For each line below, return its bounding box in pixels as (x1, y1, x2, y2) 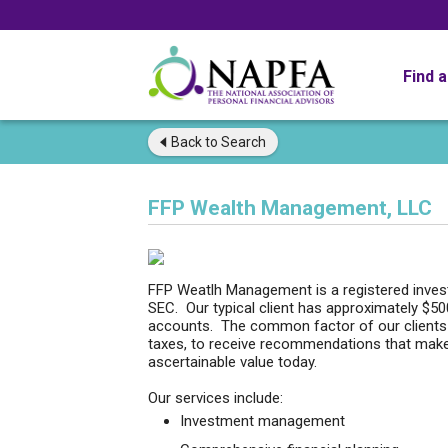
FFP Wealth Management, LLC (148, 196, 432, 220)
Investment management (180, 412, 345, 430)
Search (218, 134, 266, 150)
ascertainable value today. (148, 353, 329, 371)
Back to (171, 134, 218, 150)
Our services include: (148, 389, 283, 407)
